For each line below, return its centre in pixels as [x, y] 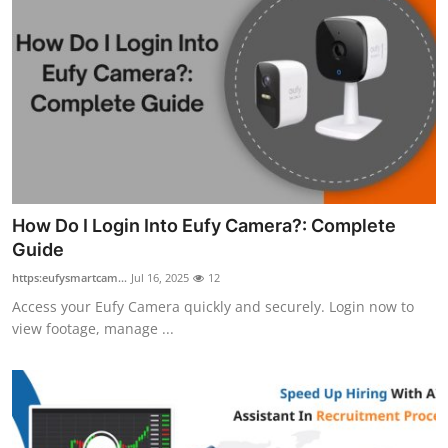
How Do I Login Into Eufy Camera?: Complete [204, 225]
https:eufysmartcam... [69, 277]
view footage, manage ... [93, 328]
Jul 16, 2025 [160, 277]
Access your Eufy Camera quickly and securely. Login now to [213, 306]
